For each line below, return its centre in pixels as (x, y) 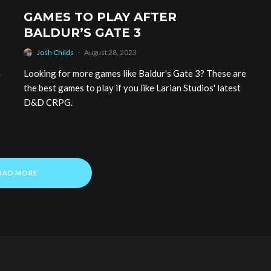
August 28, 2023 (110, 53)
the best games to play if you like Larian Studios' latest (132, 88)
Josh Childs (55, 53)
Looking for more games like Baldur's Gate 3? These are (135, 73)
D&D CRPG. (48, 103)
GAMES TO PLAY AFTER (100, 17)
